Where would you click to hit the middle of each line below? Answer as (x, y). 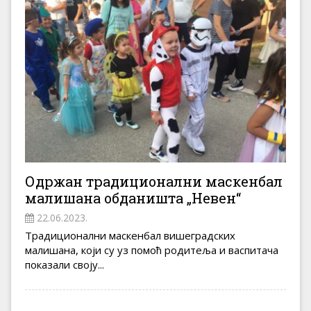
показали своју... (65, 264)
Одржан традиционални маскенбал (154, 181)
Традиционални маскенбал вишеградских (130, 235)
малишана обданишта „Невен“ (133, 197)
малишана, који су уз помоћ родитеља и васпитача (152, 250)
